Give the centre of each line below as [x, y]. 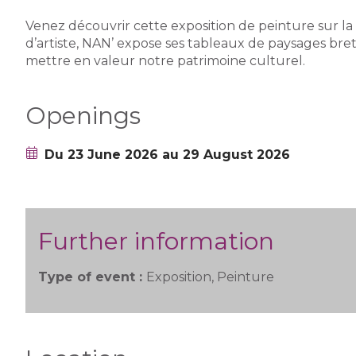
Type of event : [92, 277]
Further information [156, 241]
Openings [83, 116]
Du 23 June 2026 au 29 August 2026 [167, 155]
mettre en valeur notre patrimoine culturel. [165, 61]
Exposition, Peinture [210, 277]
